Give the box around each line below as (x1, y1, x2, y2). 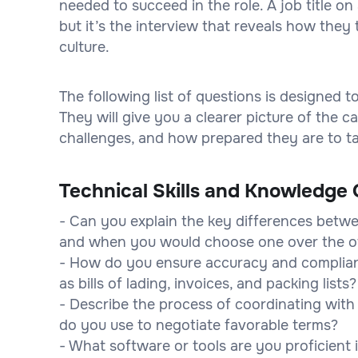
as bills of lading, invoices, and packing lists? (59, 274, 356, 292)
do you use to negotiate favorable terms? (59, 316, 338, 334)
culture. (59, 38, 109, 56)
